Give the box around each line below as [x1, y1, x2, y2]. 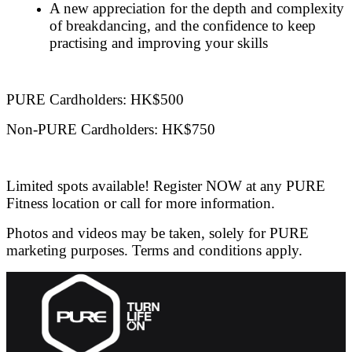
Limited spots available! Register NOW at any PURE [6, 177, 325, 194]
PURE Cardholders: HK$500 [6, 90, 184, 108]
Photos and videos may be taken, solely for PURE [6, 224, 309, 241]
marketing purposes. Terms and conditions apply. [6, 241, 310, 258]
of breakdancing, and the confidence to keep [49, 16, 316, 34]
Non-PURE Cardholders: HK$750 [6, 120, 215, 137]
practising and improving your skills [49, 34, 268, 51]
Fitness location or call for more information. [6, 194, 275, 211]
